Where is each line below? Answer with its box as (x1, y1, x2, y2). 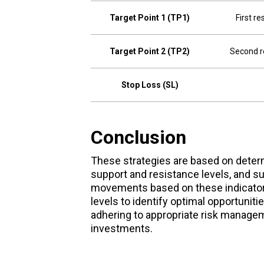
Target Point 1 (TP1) (110, 13, 190, 23)
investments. (90, 222, 153, 235)
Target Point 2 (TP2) (110, 47, 190, 57)
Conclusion (90, 126, 186, 149)
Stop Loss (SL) (121, 80, 179, 90)
